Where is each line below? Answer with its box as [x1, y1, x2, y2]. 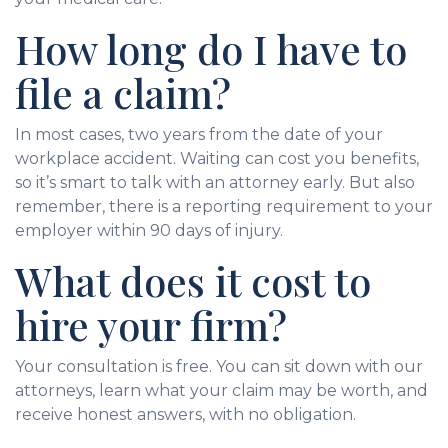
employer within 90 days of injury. [15, 220, 283, 240]
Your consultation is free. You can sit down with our [15, 356, 423, 376]
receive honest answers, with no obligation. [15, 404, 356, 424]
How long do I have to [15, 21, 407, 75]
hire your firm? [15, 297, 287, 351]
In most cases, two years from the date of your [15, 124, 383, 144]
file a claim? [15, 65, 231, 119]
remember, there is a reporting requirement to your [15, 196, 433, 216]
